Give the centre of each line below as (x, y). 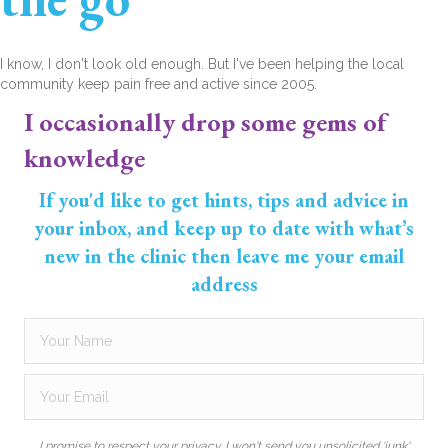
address (224, 284)
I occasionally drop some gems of (205, 122)
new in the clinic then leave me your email (224, 256)
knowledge (84, 158)
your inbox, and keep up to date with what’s (224, 228)
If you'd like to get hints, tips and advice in (224, 200)
